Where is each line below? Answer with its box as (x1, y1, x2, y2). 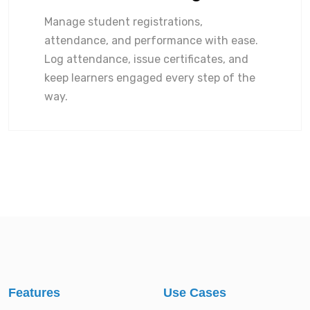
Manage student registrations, (44, 15, 203, 28)
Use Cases (163, 286, 226, 300)
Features (8, 286, 60, 300)
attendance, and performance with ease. (44, 34, 258, 47)
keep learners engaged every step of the (44, 71, 255, 84)
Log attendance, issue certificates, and (44, 53, 248, 66)
